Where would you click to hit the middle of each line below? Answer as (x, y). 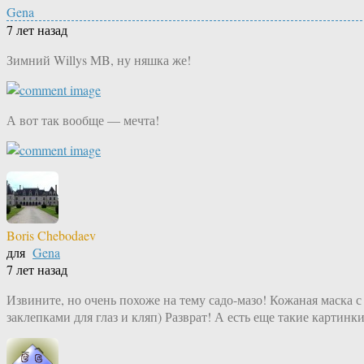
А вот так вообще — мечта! (83, 120)
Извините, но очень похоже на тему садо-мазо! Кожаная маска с (184, 300)
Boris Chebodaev (51, 236)
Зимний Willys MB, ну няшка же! (99, 60)
